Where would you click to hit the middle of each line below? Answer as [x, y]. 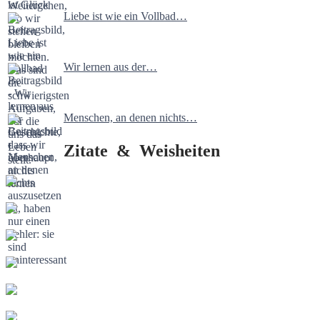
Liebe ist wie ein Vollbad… [125, 16]
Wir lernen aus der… [110, 67]
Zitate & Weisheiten [142, 151]
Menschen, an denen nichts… [130, 118]
